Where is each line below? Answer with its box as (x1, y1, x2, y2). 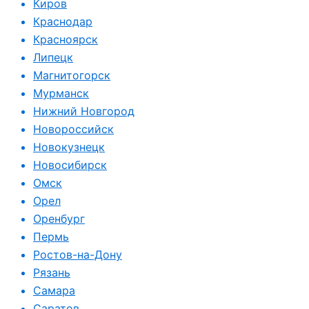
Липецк (33, 50, 73, 64)
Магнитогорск (33, 68, 110, 82)
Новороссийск (33, 122, 114, 136)
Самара (33, 283, 75, 297)
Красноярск (33, 32, 98, 46)
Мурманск (33, 86, 89, 100)
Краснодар (33, 14, 92, 28)
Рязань (33, 266, 70, 279)
